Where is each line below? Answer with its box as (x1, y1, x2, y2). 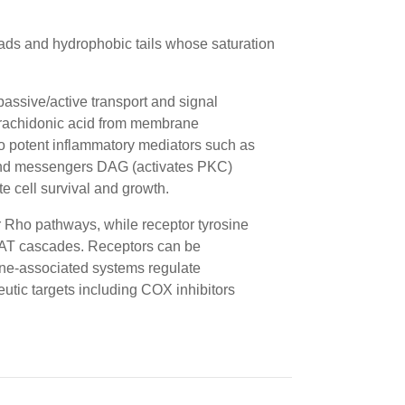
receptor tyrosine (142, 217, 249, 232)
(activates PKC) (128, 159, 232, 174)
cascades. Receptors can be (15, 239, 201, 254)
